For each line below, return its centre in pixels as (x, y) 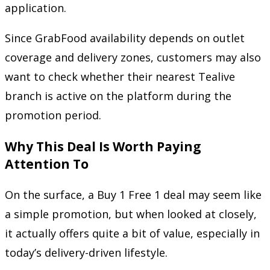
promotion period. (53, 115)
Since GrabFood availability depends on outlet (125, 38)
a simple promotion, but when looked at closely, (131, 214)
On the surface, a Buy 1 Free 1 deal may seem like (133, 195)
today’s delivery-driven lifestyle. (86, 253)
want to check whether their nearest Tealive (120, 76)
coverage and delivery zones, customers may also (133, 57)
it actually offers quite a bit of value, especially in (132, 233)
